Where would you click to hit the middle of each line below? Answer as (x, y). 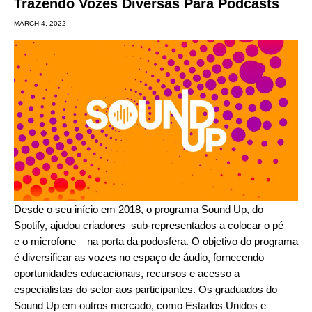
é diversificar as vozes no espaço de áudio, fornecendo (139, 257)
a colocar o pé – (254, 225)
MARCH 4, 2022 (40, 23)
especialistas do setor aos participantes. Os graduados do (146, 289)
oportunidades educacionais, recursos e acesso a (127, 273)
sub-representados (174, 225)
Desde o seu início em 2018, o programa (108, 209)
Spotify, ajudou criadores (72, 225)
